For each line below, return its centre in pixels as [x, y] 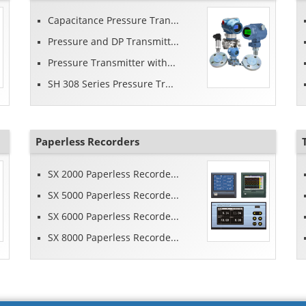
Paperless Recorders [87, 142]
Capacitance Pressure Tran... [114, 20]
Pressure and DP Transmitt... [114, 42]
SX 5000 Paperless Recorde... [114, 195]
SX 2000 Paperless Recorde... [114, 174]
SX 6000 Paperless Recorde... [114, 217]
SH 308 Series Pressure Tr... [111, 84]
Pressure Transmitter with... [112, 63]
